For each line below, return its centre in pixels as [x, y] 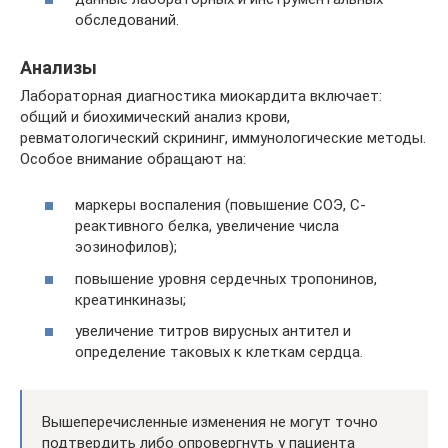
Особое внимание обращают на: [133, 158]
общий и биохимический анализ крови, [155, 116]
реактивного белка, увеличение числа [207, 226]
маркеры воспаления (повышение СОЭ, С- [220, 205]
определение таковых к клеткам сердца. [219, 352]
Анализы [58, 67]
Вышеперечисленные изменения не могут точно [210, 422]
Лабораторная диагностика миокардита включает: [201, 95]
